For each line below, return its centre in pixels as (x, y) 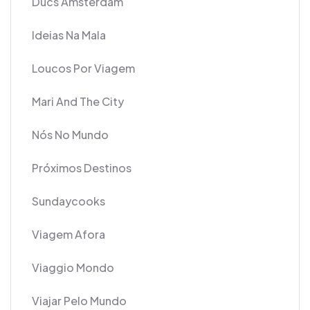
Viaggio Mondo (73, 267)
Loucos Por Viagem (83, 68)
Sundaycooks (69, 201)
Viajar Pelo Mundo (79, 300)
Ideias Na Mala (69, 35)
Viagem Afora (69, 234)
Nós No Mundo (70, 134)
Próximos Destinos (82, 167)
